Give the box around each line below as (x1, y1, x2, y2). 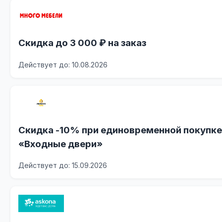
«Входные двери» (18, 138, 103, 150)
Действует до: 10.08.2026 (18, 60, 108, 69)
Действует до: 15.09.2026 (18, 161, 108, 170)
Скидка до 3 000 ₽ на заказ (18, 37, 147, 49)
